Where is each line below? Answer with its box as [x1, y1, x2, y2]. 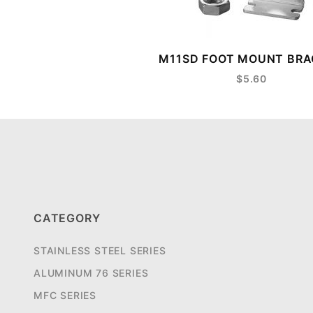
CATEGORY [34, 211, 101, 226]
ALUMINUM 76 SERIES [34, 267, 149, 279]
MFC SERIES [34, 289, 96, 302]
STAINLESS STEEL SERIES [34, 245, 166, 257]
